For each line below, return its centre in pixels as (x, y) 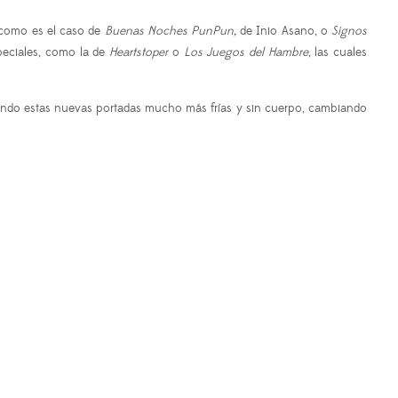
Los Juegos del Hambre (246, 53)
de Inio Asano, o (284, 32)
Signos (350, 32)
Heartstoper (139, 53)
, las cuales (338, 53)
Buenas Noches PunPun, (170, 32)
